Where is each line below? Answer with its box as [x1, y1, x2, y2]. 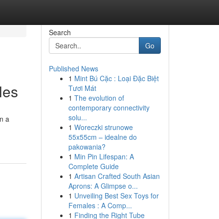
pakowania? [68, 142, 106, 152]
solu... [68, 112, 87, 122]
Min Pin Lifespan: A [74, 152, 134, 161]
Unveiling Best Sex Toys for [74, 191, 159, 200]
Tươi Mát [68, 83, 96, 93]
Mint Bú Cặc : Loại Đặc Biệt [74, 73, 159, 83]
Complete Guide [68, 161, 119, 171]
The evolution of [74, 93, 124, 103]
